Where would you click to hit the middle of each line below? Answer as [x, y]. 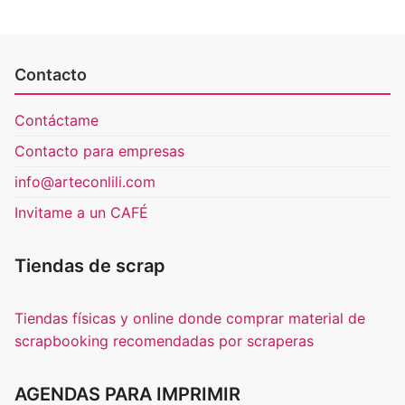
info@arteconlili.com [85, 182]
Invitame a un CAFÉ [81, 213]
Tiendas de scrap [90, 266]
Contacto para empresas [99, 151]
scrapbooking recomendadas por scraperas [164, 341]
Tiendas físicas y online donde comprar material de [190, 319]
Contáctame [57, 121]
